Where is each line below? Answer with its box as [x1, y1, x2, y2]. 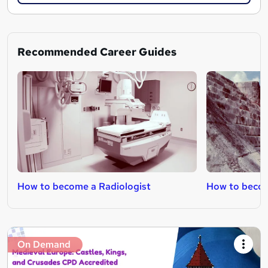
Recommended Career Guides [17, 44, 176, 59]
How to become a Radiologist [17, 179, 151, 193]
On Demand [17, 237, 71, 251]
